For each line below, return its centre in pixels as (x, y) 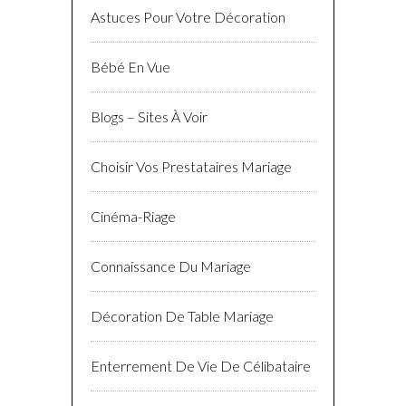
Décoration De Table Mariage (182, 316)
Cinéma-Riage (133, 217)
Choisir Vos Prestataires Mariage (191, 167)
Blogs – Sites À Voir (149, 117)
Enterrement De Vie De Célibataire (201, 366)
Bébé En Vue (130, 67)
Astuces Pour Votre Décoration (188, 17)
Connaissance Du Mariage (171, 266)
